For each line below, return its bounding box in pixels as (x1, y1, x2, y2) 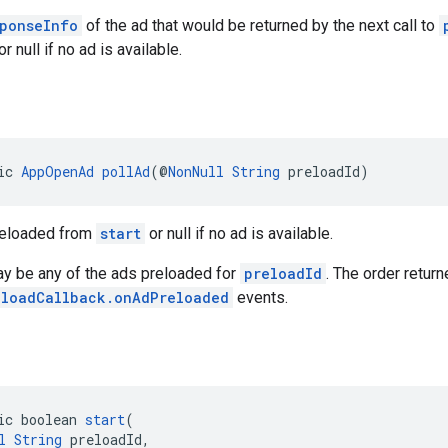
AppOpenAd (21, 161, 94, 181)
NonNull (168, 161, 224, 181)
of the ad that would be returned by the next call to (82, 15, 439, 35)
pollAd (102, 161, 150, 181)
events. (233, 287, 288, 307)
